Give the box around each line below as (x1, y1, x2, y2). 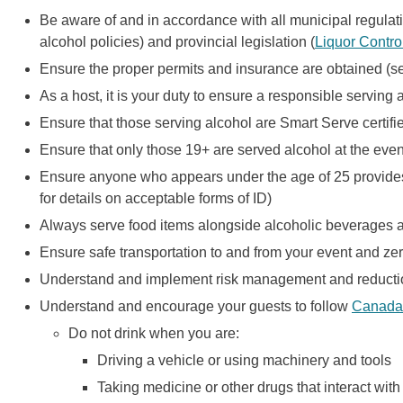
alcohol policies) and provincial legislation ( (40, 34, 315, 49)
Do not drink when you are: (68, 326, 239, 341)
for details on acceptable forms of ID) (40, 191, 272, 206)
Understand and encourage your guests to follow (40, 299, 352, 314)
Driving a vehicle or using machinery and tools (97, 353, 391, 368)
